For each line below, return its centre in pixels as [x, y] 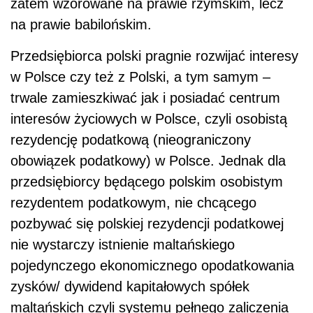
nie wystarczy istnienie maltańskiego [123, 245]
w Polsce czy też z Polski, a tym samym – [140, 77]
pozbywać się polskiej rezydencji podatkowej [147, 224]
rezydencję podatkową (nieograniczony [131, 140]
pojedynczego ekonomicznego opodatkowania [152, 266]
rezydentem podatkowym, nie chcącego [133, 203]
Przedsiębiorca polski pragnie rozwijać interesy [154, 56]
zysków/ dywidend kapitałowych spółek [130, 287]
